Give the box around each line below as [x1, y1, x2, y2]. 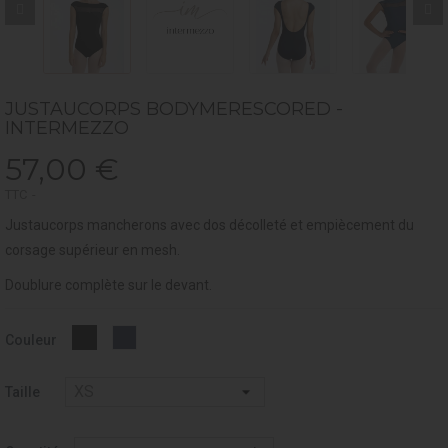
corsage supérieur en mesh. [5, 242, 180, 259]
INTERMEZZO [5, 117, 129, 140]
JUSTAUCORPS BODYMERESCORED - [5, 98, 343, 121]
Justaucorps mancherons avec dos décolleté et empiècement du [5, 217, 414, 234]
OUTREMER [135, 325, 209, 342]
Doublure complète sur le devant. [5, 277, 212, 294]
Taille [5, 384, 40, 401]
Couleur [5, 332, 57, 349]
